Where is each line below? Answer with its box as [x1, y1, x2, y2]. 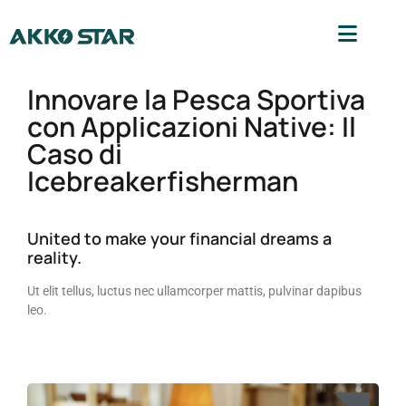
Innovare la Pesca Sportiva [27, 80, 365, 118]
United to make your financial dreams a [27, 227, 332, 249]
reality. [27, 246, 82, 268]
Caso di [27, 134, 122, 172]
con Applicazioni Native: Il [27, 107, 356, 145]
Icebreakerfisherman [27, 161, 298, 199]
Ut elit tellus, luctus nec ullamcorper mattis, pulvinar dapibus [27, 283, 362, 298]
